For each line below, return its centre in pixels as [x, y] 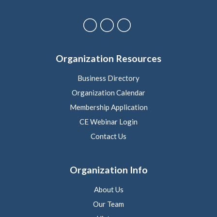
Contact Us [108, 136]
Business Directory [108, 78]
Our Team [108, 204]
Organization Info [108, 170]
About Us [108, 189]
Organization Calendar [108, 92]
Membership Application [108, 107]
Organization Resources [108, 58]
